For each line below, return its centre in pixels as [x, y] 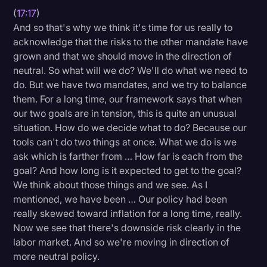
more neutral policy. [57, 256]
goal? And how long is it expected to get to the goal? [128, 170]
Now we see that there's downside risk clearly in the [127, 227]
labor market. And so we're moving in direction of [122, 242]
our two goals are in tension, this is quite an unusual [125, 113]
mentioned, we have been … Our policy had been [120, 199]
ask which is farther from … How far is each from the [128, 156]
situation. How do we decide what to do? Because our [130, 127]
